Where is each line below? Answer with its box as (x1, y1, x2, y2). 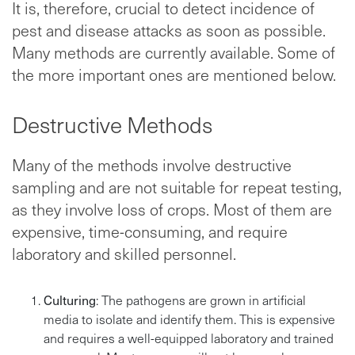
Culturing (44, 291, 96, 308)
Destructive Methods (12, 109, 212, 139)
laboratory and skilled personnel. (12, 242, 236, 265)
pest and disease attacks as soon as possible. (12, 18, 326, 41)
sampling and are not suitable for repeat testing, (12, 175, 342, 198)
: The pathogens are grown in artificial (96, 291, 306, 308)
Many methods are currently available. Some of (12, 40, 335, 63)
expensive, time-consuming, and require (12, 219, 288, 242)
